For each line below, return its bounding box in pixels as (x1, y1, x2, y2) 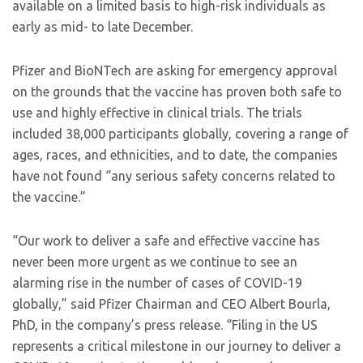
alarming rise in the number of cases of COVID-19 (12, 275, 302, 290)
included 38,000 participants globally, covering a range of (12, 126, 348, 141)
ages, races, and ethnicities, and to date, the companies (12, 147, 338, 162)
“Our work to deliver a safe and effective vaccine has (12, 233, 320, 248)
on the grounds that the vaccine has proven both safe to (12, 83, 342, 99)
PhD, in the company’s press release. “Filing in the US (12, 317, 318, 332)
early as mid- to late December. (12, 19, 193, 34)
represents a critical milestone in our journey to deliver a (12, 338, 341, 353)
